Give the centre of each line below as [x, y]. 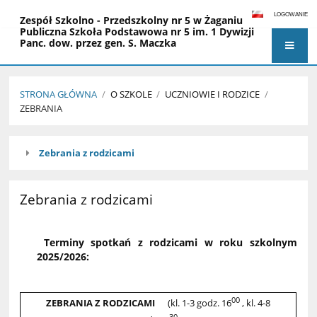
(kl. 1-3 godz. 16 [200, 303]
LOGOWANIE [290, 14]
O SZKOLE [131, 94]
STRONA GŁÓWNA [59, 94]
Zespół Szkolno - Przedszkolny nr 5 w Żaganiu [132, 21]
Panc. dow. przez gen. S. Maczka [98, 43]
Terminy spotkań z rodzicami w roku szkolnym [167, 242]
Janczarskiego [54, 66]
